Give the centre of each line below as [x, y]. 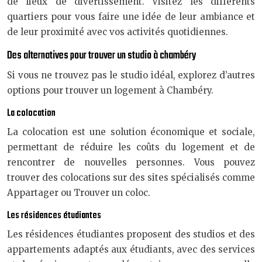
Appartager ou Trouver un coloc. [79, 193]
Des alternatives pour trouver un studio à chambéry [102, 56]
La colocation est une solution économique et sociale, [131, 132]
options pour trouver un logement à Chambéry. [110, 90]
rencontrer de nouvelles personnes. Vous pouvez [131, 162]
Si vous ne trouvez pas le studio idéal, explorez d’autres [131, 75]
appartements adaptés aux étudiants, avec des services [131, 249]
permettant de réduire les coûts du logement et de [131, 147]
